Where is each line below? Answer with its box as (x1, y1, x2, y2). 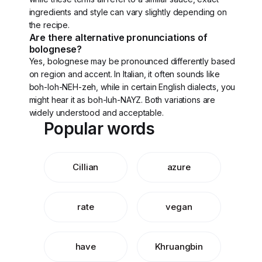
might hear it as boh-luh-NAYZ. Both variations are (29, 95, 216, 105)
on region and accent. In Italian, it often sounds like (29, 69, 220, 79)
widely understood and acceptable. (29, 108, 164, 118)
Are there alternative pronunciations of (29, 32, 208, 43)
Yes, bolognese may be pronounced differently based (29, 56, 236, 66)
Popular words (43, 119, 154, 139)
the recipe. (29, 20, 70, 30)
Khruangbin (154, 241, 203, 252)
